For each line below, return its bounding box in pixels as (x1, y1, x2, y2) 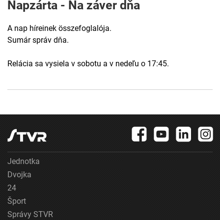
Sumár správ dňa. (7, 35, 69, 45)
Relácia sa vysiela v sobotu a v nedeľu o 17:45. (7, 59, 169, 69)
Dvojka (7, 170, 31, 180)
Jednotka (7, 157, 40, 166)
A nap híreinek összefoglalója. (7, 24, 111, 33)
